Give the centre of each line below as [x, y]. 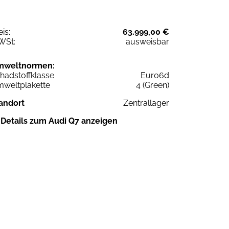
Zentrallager [146, 103]
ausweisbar [147, 41]
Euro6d [155, 75]
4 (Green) [153, 85]
